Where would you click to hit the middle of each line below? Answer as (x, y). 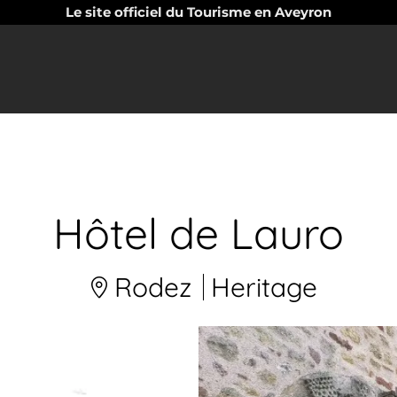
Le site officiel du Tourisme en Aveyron (198, 12)
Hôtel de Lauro (198, 233)
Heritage (264, 287)
